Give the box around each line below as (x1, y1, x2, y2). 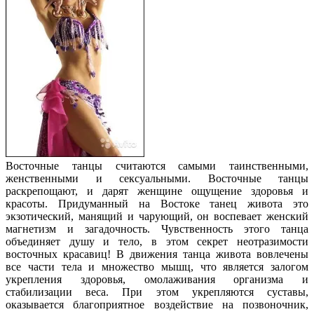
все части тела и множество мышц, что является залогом (6, 260, 308, 273)
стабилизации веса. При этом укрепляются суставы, (6, 285, 308, 298)
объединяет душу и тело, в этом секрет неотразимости (6, 235, 308, 247)
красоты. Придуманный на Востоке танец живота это (6, 197, 308, 210)
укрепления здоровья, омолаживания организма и (6, 273, 308, 285)
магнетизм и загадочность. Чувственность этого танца (6, 222, 308, 235)
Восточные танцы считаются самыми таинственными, (6, 159, 308, 172)
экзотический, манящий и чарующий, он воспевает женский (6, 210, 308, 222)
